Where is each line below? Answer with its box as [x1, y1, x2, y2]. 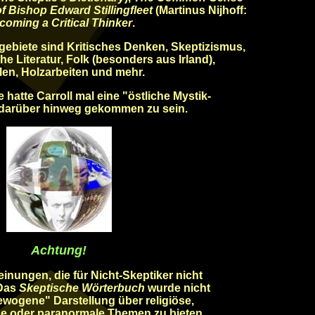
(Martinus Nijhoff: [155, 4, 247, 16]
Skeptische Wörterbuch [19, 282, 145, 294]
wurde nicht [145, 282, 210, 294]
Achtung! [31, 243, 86, 257]
